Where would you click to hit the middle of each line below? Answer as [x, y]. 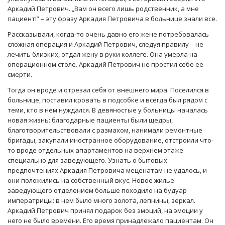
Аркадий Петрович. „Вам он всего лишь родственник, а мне [103, 9]
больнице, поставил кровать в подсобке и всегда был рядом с [107, 100]
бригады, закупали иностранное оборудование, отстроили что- [110, 140]
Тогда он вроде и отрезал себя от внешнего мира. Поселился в [108, 90]
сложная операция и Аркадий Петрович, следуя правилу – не [105, 44]
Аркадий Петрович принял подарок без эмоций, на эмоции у [105, 211]
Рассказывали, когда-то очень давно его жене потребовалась [108, 34]
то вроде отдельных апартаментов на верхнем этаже [95, 150]
